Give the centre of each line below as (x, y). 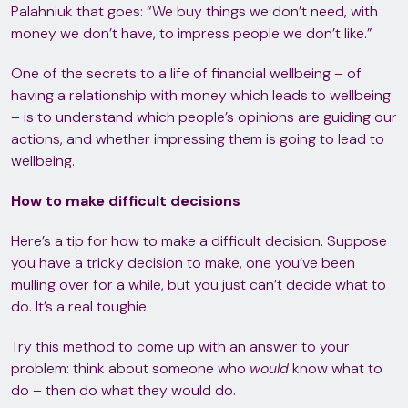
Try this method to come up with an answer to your (180, 347)
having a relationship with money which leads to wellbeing (201, 95)
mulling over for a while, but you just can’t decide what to (199, 285)
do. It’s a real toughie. (80, 306)
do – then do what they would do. (123, 390)
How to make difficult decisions (126, 201)
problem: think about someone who (130, 368)
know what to (336, 368)
